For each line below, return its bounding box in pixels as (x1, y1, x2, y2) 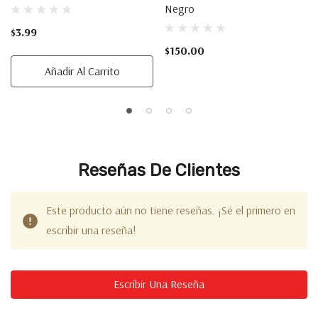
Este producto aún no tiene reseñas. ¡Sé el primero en (46, 203, 295, 217)
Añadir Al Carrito (44, 64, 120, 78)
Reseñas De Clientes (78, 160, 240, 180)
